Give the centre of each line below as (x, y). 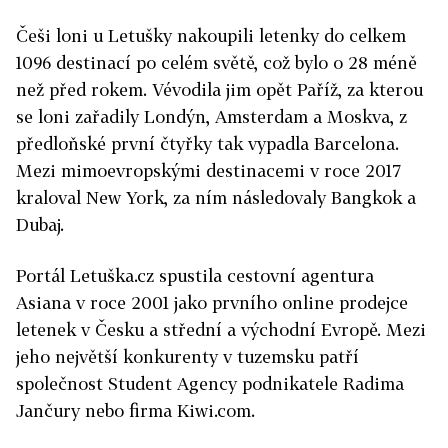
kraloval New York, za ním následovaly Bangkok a (216, 197)
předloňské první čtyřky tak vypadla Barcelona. (207, 143)
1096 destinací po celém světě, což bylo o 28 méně (216, 62)
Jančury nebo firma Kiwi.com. (135, 410)
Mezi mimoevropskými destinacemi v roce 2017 (208, 170)
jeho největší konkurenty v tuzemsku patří (187, 356)
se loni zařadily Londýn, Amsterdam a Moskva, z (211, 116)
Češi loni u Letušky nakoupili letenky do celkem (211, 35)
